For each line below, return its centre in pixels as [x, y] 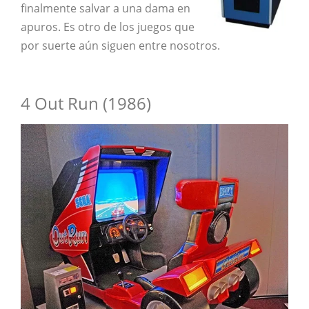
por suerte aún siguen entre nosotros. [120, 46]
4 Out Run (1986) [86, 103]
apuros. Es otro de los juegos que [108, 27]
